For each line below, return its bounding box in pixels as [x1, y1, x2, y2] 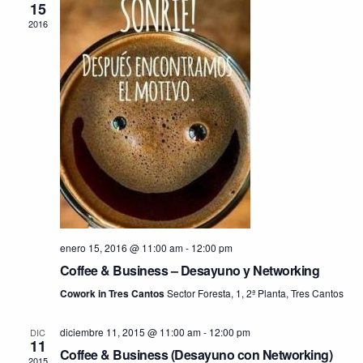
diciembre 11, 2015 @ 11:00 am [59, 325, 201, 339]
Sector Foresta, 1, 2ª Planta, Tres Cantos [166, 286, 344, 300]
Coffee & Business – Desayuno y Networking [59, 261, 319, 280]
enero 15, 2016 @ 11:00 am [59, 241, 183, 254]
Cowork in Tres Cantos [59, 286, 167, 301]
